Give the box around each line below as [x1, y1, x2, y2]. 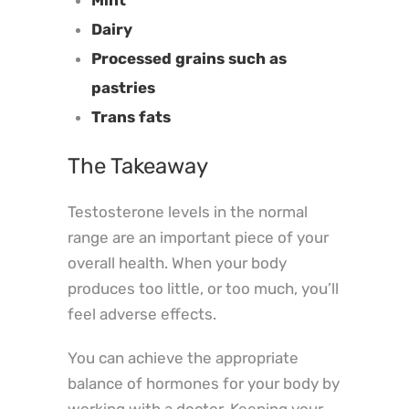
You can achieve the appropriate [68, 348, 299, 367]
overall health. [68, 253, 172, 272]
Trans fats [90, 107, 171, 126]
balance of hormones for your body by [68, 373, 340, 393]
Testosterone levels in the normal [68, 202, 308, 221]
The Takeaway [68, 152, 208, 179]
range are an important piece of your [68, 227, 329, 246]
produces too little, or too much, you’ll [68, 278, 339, 298]
